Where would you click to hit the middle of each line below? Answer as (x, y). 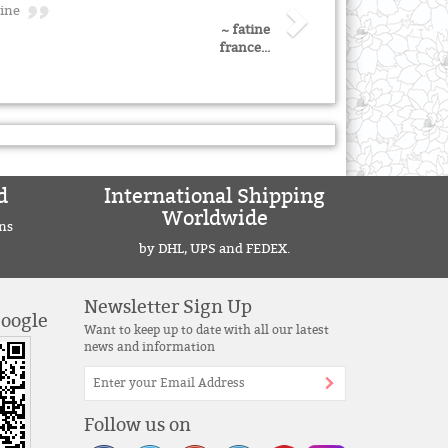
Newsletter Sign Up (167, 306)
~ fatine (245, 29)
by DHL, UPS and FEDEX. (215, 248)
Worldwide (214, 218)
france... (244, 47)
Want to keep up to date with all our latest (206, 329)
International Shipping (215, 196)
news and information (149, 346)
